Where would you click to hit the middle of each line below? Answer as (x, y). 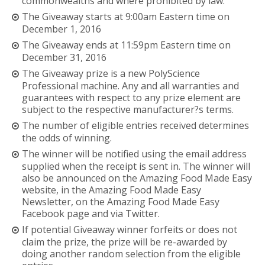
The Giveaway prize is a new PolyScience (111, 73)
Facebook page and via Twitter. (91, 213)
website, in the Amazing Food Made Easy (112, 190)
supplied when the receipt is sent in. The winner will (136, 166)
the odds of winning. (67, 138)
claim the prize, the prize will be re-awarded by (125, 242)
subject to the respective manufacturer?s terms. (128, 109)
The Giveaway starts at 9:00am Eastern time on (126, 16)
